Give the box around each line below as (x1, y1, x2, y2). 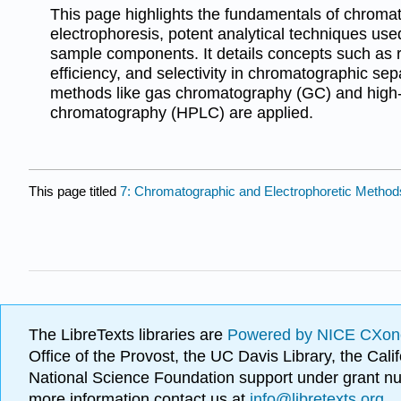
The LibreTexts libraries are (29, 326, 227, 345)
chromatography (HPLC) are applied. (50, 103, 313, 122)
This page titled (29, 183, 120, 199)
